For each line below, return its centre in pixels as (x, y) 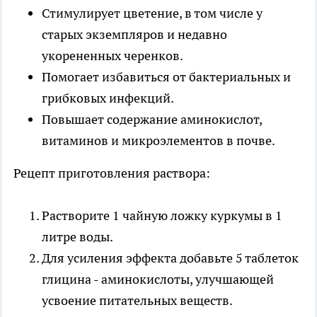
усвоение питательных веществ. (137, 300)
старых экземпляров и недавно (134, 34)
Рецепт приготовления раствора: (112, 173)
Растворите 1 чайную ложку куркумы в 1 (162, 215)
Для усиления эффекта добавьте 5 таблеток (170, 258)
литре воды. (77, 236)
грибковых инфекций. (108, 98)
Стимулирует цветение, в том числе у (152, 13)
